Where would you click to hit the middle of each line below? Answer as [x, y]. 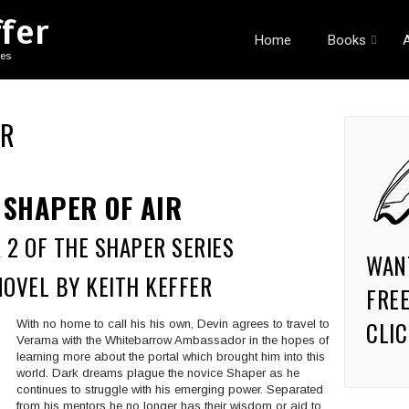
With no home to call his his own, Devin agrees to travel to [173, 323]
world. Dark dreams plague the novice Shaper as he [157, 372]
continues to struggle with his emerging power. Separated [169, 389]
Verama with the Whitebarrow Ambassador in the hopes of [172, 340]
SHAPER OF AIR [100, 208]
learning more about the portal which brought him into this [170, 356]
